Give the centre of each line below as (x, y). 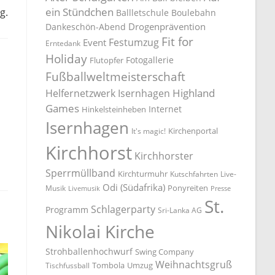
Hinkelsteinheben (114, 109)
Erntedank (63, 43)
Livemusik (84, 188)
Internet (165, 109)
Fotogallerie (150, 60)
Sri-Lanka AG (180, 210)
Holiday (67, 58)
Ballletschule (143, 12)
